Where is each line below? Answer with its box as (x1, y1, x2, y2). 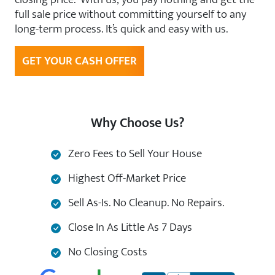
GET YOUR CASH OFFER (22, 51, 137, 71)
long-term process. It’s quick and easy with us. (15, 19, 228, 39)
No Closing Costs (66, 242, 147, 261)
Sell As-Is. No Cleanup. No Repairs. (66, 193, 224, 212)
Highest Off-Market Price (66, 168, 186, 188)
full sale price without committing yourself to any (15, 4, 246, 24)
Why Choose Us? (90, 112, 185, 134)
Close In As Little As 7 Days (66, 217, 192, 237)
